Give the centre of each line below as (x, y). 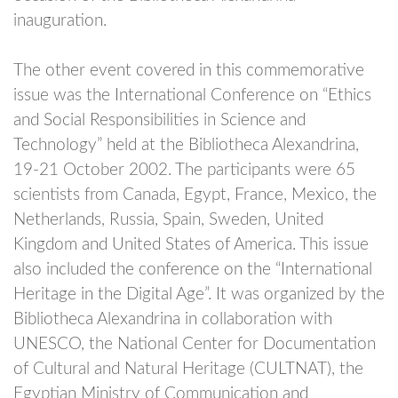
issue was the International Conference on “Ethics (192, 96)
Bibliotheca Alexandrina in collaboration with (173, 319)
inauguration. (60, 21)
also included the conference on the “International (193, 270)
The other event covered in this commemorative (189, 71)
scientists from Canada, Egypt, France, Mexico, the (195, 195)
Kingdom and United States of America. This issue (191, 245)
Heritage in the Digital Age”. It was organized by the (199, 295)
